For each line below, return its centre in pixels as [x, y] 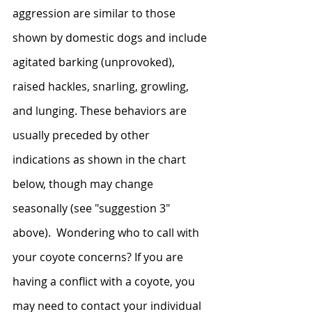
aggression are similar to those [95, 13]
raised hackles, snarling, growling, [102, 86]
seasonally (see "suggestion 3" [93, 208]
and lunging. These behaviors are [101, 110]
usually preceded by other [83, 135]
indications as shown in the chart [101, 159]
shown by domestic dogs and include [111, 37]
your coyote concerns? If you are [99, 257]
